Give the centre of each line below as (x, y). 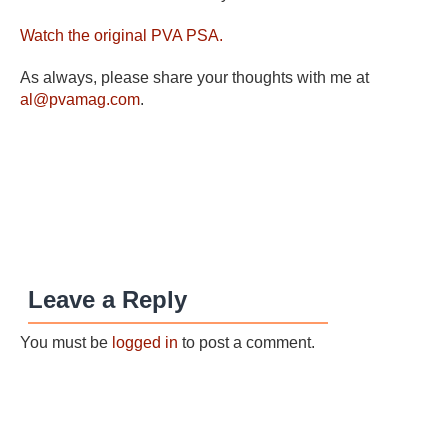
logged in (145, 342)
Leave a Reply (108, 299)
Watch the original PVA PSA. (121, 35)
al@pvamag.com (80, 99)
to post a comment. (246, 342)
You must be (66, 342)
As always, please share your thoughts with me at (194, 77)
